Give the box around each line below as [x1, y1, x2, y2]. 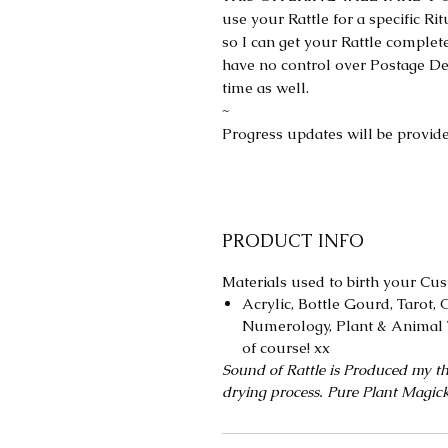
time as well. [222, 78, 309, 97]
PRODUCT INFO [222, 229, 364, 252]
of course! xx [242, 338, 330, 357]
